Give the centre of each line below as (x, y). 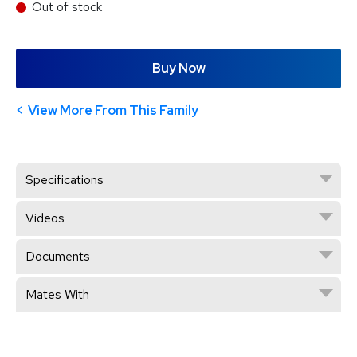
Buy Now (178, 68)
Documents (58, 256)
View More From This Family (113, 110)
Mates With (57, 294)
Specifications (65, 179)
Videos (45, 218)
